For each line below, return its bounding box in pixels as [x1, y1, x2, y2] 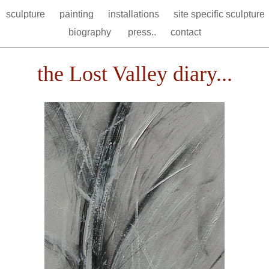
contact [170, 27, 201, 37]
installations [107, 9, 162, 19]
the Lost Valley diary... [37, 62, 232, 86]
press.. [127, 27, 159, 37]
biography [68, 27, 116, 37]
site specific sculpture [173, 9, 267, 19]
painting [59, 9, 96, 19]
